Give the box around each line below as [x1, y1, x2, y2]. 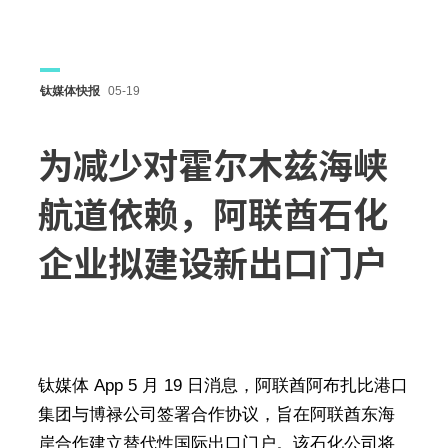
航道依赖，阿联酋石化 [37, 197, 388, 232]
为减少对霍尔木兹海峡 [37, 148, 388, 183]
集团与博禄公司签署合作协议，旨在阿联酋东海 [37, 405, 395, 424]
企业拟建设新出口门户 [37, 246, 388, 281]
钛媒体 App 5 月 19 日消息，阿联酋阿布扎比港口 [37, 376, 408, 395]
